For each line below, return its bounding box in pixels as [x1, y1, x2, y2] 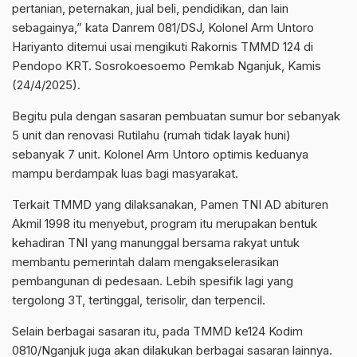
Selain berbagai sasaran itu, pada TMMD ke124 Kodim [12, 323, 303, 339]
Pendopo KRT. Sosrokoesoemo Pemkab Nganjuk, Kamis [12, 57, 321, 73]
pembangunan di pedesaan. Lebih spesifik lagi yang [12, 273, 293, 288]
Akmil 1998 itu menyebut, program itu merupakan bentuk [12, 215, 317, 231]
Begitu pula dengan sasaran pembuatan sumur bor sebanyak [12, 108, 340, 124]
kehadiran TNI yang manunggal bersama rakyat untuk [12, 234, 300, 250]
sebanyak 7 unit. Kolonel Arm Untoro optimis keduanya [12, 146, 308, 162]
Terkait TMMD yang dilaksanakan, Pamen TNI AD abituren [12, 196, 328, 212]
